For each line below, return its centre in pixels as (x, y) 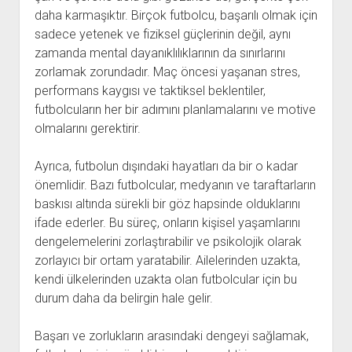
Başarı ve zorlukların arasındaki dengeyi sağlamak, (171, 336)
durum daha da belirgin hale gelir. (123, 298)
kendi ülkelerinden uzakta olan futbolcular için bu (165, 279)
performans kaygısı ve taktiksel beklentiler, (150, 91)
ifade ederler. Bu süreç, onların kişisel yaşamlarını (167, 223)
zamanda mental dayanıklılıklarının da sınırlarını (159, 53)
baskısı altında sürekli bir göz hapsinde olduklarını (167, 204)
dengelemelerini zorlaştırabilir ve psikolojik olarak (168, 242)
